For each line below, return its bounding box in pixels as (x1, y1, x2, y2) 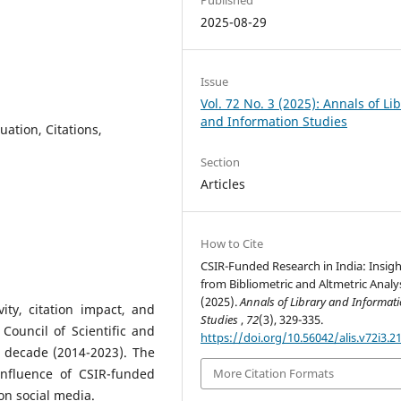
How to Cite (200, 235, 264, 252)
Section (200, 153, 241, 170)
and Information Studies (200, 112, 348, 130)
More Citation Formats (213, 365, 335, 382)
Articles (200, 175, 246, 192)
